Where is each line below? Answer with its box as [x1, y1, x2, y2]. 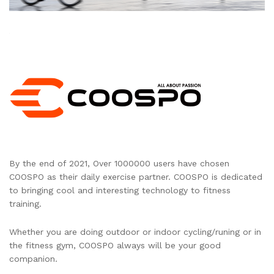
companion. [9, 254, 57, 264]
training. [9, 199, 42, 209]
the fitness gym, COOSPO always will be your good [9, 240, 221, 251]
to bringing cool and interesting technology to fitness [9, 185, 231, 196]
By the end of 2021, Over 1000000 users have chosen [9, 158, 229, 169]
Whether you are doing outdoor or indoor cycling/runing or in [9, 227, 261, 237]
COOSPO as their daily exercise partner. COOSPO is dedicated [9, 172, 262, 182]
